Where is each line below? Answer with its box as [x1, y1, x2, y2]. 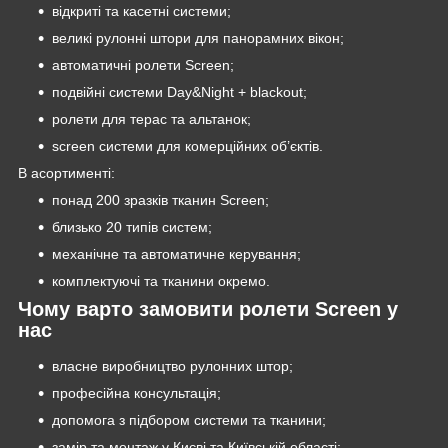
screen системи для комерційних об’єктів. [52, 138, 323, 155]
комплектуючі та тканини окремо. [52, 273, 270, 290]
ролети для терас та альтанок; [52, 111, 251, 128]
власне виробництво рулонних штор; [52, 357, 293, 374]
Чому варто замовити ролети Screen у [18, 298, 398, 321]
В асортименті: [18, 165, 115, 182]
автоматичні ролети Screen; [52, 57, 234, 74]
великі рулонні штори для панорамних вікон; [52, 30, 344, 47]
